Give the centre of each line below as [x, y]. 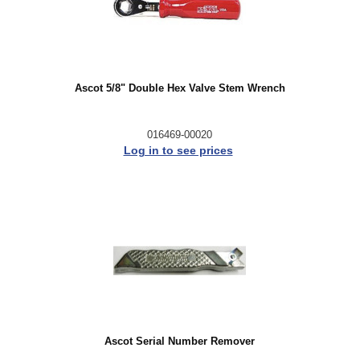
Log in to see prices [178, 150]
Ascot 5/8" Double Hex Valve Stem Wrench [180, 88]
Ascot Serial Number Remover [180, 342]
